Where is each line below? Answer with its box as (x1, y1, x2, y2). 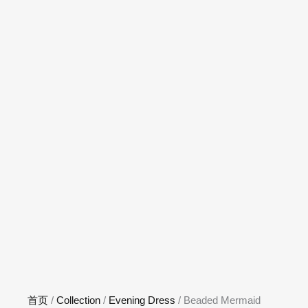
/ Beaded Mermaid (175, 294, 261, 306)
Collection (56, 294, 100, 306)
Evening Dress (109, 294, 175, 306)
